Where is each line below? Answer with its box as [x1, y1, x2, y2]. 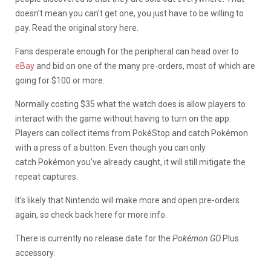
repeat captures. [15, 171, 78, 181]
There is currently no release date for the [15, 233, 172, 243]
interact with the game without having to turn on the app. [15, 113, 231, 123]
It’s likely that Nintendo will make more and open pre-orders [15, 195, 240, 205]
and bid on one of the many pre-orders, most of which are [34, 60, 255, 71]
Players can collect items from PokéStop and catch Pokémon [15, 128, 248, 138]
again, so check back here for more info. [15, 209, 167, 220]
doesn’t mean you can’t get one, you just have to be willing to [15, 8, 244, 18]
